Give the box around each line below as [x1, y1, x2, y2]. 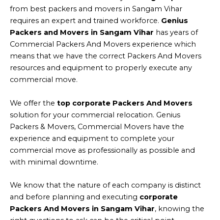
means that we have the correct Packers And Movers [10, 52, 201, 61]
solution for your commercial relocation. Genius [10, 110, 180, 119]
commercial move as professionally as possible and [10, 145, 195, 155]
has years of [156, 28, 198, 37]
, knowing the [155, 204, 204, 213]
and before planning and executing [10, 192, 139, 201]
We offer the [10, 98, 57, 108]
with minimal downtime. [10, 157, 98, 166]
